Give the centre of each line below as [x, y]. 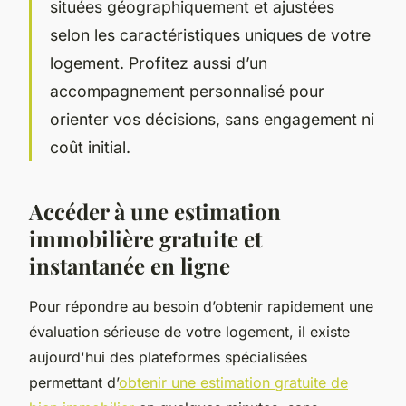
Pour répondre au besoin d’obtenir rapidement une [201, 306]
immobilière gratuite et [145, 238]
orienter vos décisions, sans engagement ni [212, 119]
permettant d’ [74, 382]
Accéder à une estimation [155, 211]
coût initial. [90, 147]
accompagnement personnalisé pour [187, 91]
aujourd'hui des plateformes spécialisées [168, 357]
